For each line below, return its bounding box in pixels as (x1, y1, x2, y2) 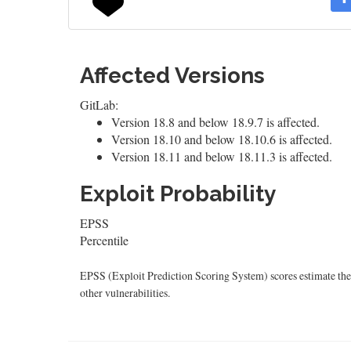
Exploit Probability (80, 181, 276, 207)
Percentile (80, 232, 128, 248)
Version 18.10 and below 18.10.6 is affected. (111, 131, 332, 147)
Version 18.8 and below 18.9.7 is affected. (111, 114, 320, 130)
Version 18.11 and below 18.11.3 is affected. (111, 148, 332, 165)
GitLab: (80, 96, 118, 113)
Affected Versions (80, 63, 265, 89)
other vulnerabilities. (80, 285, 170, 300)
